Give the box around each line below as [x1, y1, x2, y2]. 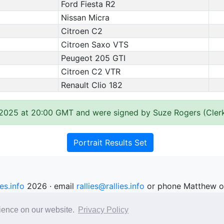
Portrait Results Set [73, 137, 147, 147]
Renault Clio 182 [60, 80, 122, 90]
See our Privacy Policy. [68, 193, 155, 203]
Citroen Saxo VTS [60, 39, 128, 49]
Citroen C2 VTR [60, 66, 120, 76]
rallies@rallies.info [76, 181, 144, 191]
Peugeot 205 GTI [60, 53, 125, 63]
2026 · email [24, 181, 76, 191]
